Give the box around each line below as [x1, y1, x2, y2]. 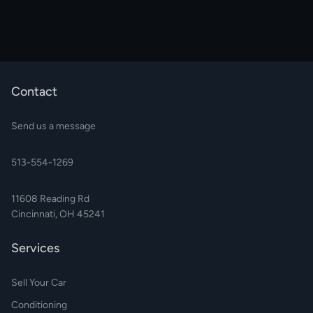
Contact [11, 84, 57, 100]
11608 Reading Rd [11, 193, 89, 205]
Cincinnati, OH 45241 [11, 208, 105, 221]
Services [11, 240, 59, 256]
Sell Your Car [11, 277, 66, 289]
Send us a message [11, 120, 96, 133]
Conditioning [11, 299, 67, 312]
